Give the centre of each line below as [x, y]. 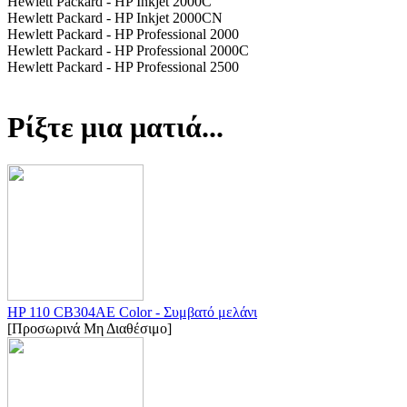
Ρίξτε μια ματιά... [115, 128]
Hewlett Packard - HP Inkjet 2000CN [115, 17]
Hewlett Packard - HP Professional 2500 [123, 66]
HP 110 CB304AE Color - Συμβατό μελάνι [132, 312]
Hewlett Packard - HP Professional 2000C [128, 50]
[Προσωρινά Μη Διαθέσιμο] [89, 328]
